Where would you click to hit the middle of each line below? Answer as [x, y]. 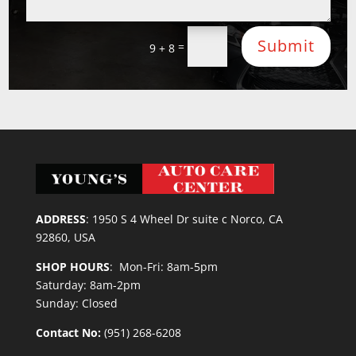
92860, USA [65, 238]
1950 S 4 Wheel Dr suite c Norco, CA [187, 219]
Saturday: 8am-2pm [88, 285]
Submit [286, 46]
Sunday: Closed [76, 304]
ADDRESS [60, 219]
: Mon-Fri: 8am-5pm [163, 267]
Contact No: [70, 333]
